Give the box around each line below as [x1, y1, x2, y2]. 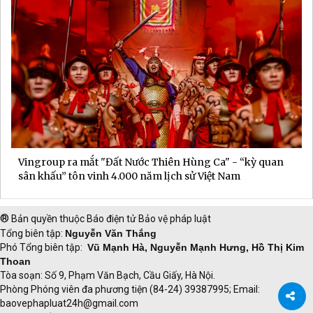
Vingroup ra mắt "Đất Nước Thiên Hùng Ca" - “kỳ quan [18, 156, 284, 169]
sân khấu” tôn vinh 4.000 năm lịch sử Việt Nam [18, 170, 240, 183]
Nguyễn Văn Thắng [65, 228, 156, 240]
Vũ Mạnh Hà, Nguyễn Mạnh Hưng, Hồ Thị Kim [87, 242, 304, 254]
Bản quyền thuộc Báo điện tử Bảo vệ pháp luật [9, 213, 211, 225]
